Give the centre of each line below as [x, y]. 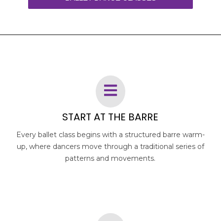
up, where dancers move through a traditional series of [110, 146]
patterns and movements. [110, 158]
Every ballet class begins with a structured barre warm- [110, 134]
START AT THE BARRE [110, 117]
